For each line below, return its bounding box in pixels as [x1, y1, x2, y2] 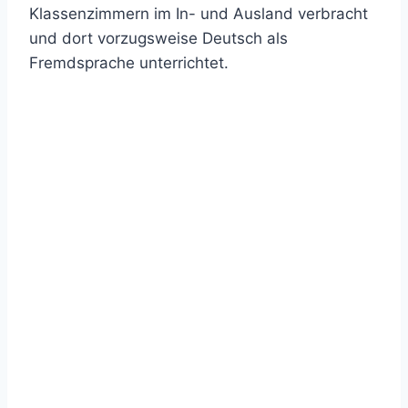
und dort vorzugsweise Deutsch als [29, 29, 288, 48]
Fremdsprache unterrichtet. [29, 54, 229, 73]
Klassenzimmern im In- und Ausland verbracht [29, 5, 368, 24]
